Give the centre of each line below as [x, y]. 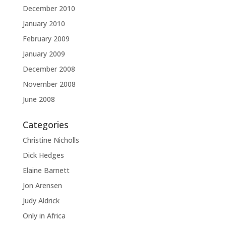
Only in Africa [44, 216]
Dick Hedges [43, 155]
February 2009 [46, 39]
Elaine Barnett [46, 170]
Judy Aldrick [41, 201]
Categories [45, 125]
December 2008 [49, 69]
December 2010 [49, 8]
